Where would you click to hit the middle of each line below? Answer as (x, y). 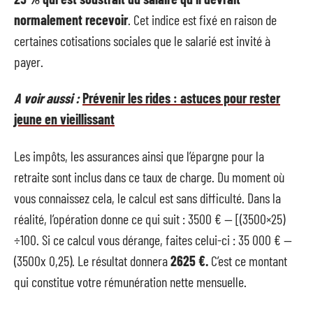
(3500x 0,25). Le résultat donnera (92, 260)
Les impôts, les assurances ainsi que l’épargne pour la (139, 155)
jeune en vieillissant (64, 119)
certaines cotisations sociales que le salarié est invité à (142, 40)
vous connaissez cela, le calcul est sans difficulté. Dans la (147, 197)
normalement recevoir (71, 19)
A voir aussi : (47, 98)
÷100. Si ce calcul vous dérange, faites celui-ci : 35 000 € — (153, 239)
